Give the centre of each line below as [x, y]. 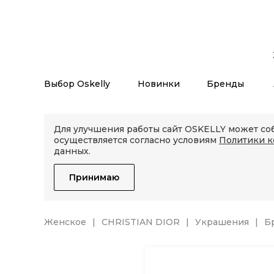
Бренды [226, 84]
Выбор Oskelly [77, 84]
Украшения [222, 222]
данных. [72, 151]
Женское [65, 222]
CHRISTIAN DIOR [141, 222]
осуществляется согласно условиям [136, 140]
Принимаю [94, 177]
